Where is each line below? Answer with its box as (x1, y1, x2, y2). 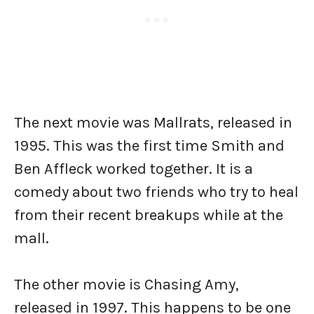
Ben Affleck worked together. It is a (14, 160, 253, 179)
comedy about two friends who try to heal (14, 183, 299, 202)
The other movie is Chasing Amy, (14, 275, 239, 294)
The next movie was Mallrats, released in (14, 114, 292, 132)
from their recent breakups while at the (14, 206, 283, 225)
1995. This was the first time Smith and (14, 137, 285, 156)
